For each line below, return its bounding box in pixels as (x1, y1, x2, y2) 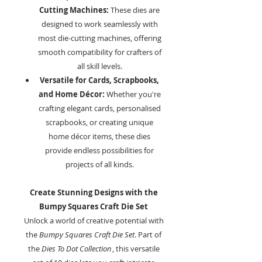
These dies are (109, 5, 160, 16)
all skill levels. (77, 61, 122, 72)
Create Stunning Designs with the (29, 187, 158, 198)
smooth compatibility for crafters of (37, 47, 161, 58)
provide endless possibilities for (45, 145, 154, 156)
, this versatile (112, 243, 160, 254)
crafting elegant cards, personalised (38, 103, 161, 114)
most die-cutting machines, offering (37, 33, 161, 44)
